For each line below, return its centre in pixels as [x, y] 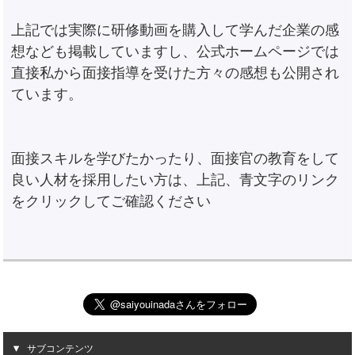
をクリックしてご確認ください [111, 201]
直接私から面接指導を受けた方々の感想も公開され [176, 73]
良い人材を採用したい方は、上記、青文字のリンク [176, 179]
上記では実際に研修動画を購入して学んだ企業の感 [176, 30]
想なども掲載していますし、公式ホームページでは [176, 51]
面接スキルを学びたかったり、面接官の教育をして [176, 158]
